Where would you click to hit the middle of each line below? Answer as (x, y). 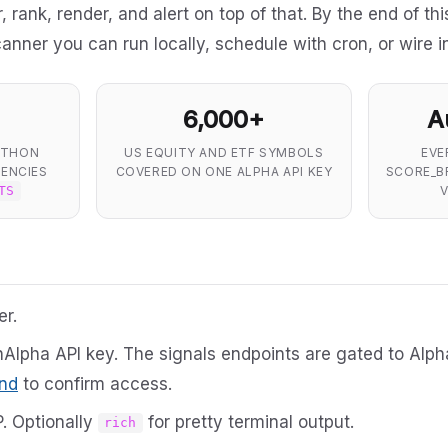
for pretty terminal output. (248, 421)
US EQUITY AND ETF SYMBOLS (224, 152)
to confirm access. (95, 383)
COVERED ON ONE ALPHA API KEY (224, 171)
